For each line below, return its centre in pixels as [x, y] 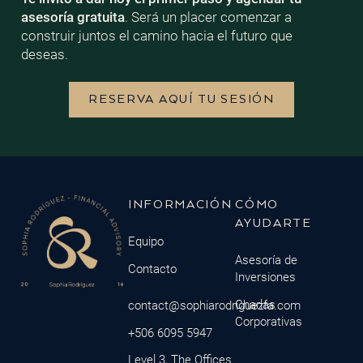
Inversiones [266, 277]
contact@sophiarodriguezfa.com [214, 305]
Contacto [152, 269]
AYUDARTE [273, 223]
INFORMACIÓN [180, 205]
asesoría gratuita [73, 17]
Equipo [145, 241]
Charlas [256, 304]
